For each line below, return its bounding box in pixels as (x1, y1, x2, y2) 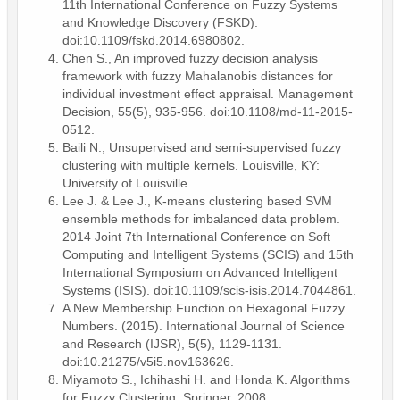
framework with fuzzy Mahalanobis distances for (62, 68, 333, 83)
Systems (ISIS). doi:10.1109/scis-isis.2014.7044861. (62, 282, 356, 297)
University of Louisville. (62, 175, 191, 190)
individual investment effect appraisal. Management (62, 86, 353, 101)
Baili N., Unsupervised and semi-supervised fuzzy (62, 139, 341, 154)
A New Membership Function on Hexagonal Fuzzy (62, 300, 345, 315)
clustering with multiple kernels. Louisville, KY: (62, 157, 320, 172)
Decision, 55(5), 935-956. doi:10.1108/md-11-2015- (62, 104, 353, 119)
